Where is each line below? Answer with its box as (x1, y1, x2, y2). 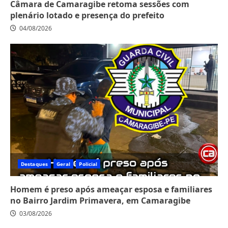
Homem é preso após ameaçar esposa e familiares (10, 184, 212, 195)
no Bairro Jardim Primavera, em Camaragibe (10, 195, 190, 207)
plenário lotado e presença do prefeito (10, 10, 164, 21)
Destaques (21, 160, 48, 168)
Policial (79, 160, 98, 168)
